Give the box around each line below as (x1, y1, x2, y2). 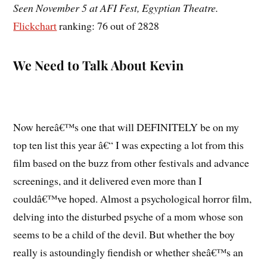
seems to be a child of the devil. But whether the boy (13, 226, 235, 241)
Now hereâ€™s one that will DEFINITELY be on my (13, 119, 240, 134)
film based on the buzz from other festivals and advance (13, 155, 250, 170)
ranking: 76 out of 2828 (57, 18, 160, 33)
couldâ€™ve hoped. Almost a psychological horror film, (13, 191, 252, 206)
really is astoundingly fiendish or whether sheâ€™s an (13, 244, 244, 259)
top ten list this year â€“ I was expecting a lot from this (13, 137, 244, 152)
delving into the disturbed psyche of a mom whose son (13, 209, 244, 223)
